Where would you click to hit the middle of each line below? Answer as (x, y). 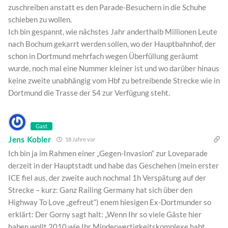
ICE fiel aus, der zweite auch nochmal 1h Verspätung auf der (107, 178)
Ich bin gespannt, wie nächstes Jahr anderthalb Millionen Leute (113, 32)
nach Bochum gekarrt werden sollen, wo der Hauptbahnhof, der (112, 44)
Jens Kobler (30, 139)
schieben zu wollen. (40, 20)
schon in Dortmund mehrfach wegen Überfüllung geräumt (103, 56)
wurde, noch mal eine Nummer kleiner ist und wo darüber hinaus (114, 68)
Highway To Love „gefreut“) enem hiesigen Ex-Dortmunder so (110, 202)
